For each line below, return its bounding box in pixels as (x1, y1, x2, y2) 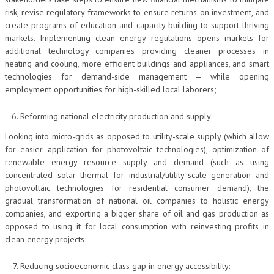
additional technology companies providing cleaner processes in (5, 45, 269, 56)
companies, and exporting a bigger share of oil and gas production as (5, 207, 269, 219)
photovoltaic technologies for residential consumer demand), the (5, 182, 269, 193)
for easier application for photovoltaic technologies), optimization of (5, 143, 269, 155)
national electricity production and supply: (58, 111, 212, 122)
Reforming (20, 111, 58, 122)
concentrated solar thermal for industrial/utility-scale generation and (5, 169, 269, 180)
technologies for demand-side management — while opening (5, 71, 269, 82)
